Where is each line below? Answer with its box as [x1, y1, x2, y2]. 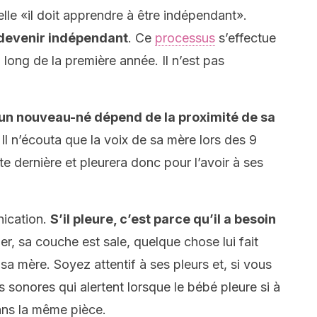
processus [155, 30, 215, 45]
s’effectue [215, 30, 276, 45]
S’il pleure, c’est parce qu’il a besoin [50, 212, 276, 226]
